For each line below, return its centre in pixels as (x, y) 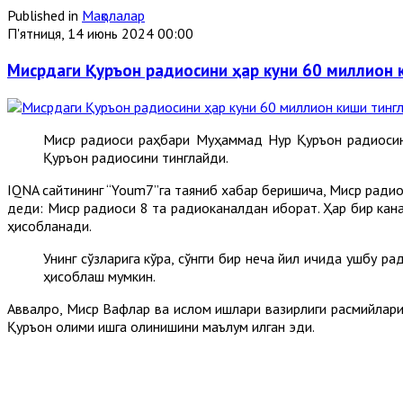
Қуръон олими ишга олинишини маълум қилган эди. (161, 326)
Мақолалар (113, 16)
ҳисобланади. (49, 225)
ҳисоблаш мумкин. (99, 276)
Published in (43, 16)
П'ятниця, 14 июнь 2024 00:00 (100, 34)
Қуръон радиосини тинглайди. (136, 157)
